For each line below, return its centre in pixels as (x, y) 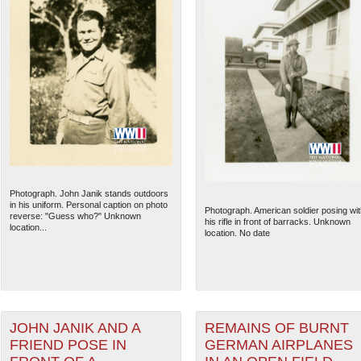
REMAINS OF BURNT (276, 328)
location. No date (237, 233)
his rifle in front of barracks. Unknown (277, 222)
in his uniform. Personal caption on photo (88, 205)
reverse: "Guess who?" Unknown (75, 216)
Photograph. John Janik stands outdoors (89, 194)
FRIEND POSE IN (68, 345)
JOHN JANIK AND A (75, 328)
